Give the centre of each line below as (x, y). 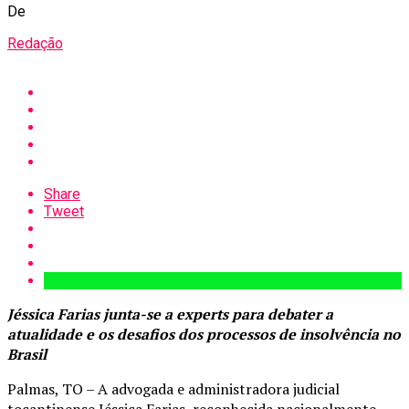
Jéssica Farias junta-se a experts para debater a (170, 314)
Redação (35, 43)
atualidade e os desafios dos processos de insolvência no (204, 334)
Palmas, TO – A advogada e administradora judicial (173, 388)
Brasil (27, 354)
